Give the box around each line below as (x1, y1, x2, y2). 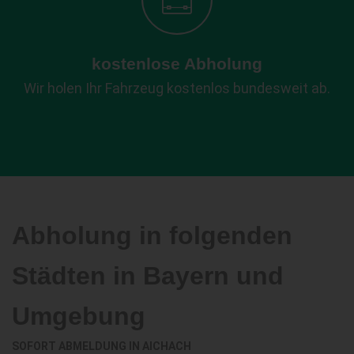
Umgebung (12, 301, 145, 330)
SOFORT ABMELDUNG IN (12, 339, 142, 352)
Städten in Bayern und (12, 261, 284, 290)
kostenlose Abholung (92, 54, 262, 73)
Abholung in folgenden (12, 220, 292, 250)
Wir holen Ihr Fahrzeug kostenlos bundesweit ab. (24, 79, 330, 96)
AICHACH (142, 339, 191, 352)
